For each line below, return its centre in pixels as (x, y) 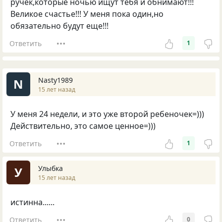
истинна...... (32, 202)
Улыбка (51, 168)
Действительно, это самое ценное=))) (83, 126)
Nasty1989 (55, 80)
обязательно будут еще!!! (59, 26)
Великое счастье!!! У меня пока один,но (87, 14)
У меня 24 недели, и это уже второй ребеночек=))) (107, 114)
